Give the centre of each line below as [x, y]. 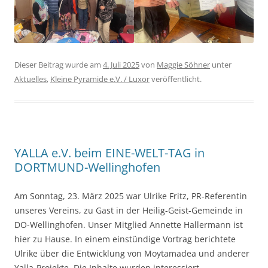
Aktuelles [31, 79]
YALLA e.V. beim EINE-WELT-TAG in [109, 153]
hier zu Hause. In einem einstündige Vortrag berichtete [125, 239]
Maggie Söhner [183, 65]
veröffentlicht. [176, 79]
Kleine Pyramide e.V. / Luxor [100, 79]
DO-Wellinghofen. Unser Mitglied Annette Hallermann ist [129, 225]
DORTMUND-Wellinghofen [87, 167]
